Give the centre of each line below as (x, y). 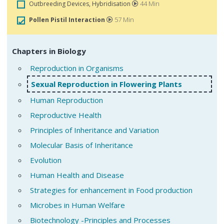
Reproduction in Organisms (77, 68)
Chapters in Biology (49, 51)
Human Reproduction (66, 100)
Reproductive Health (66, 115)
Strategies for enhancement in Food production (111, 190)
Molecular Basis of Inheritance (81, 145)
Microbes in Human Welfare (77, 205)
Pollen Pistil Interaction (68, 20)
